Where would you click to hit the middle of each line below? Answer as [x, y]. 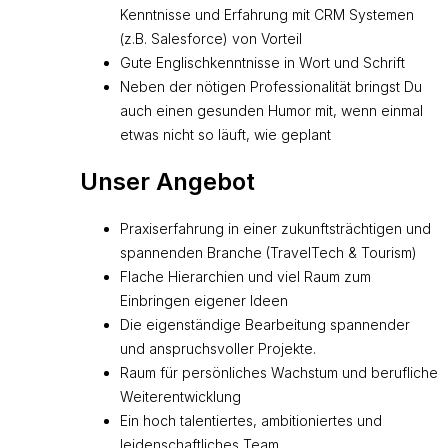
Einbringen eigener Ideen [204, 300]
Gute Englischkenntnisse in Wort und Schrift [262, 62]
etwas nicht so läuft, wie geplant [225, 134]
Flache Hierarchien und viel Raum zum [245, 276]
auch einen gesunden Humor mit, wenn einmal [271, 110]
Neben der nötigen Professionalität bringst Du [271, 86]
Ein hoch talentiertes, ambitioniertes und [251, 420]
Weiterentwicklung [180, 396]
